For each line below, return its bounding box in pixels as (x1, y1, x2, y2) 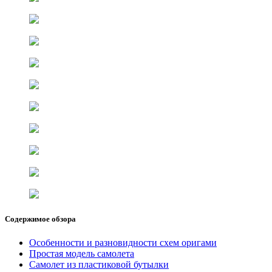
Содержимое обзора (5, 214, 76, 223)
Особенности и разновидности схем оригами (29, 237, 217, 248)
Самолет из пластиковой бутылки (29, 259, 169, 270)
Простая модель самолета (29, 248, 134, 259)
